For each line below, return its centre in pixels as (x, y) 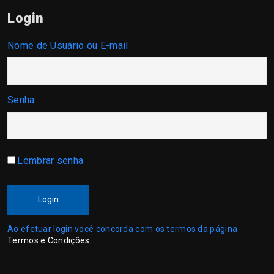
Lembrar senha (50, 161)
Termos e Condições (49, 240)
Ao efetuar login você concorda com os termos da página (123, 229)
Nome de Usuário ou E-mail (68, 46)
